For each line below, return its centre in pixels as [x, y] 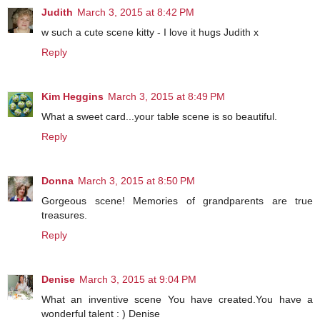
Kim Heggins [72, 96]
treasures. [64, 215]
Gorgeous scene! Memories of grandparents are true [177, 200]
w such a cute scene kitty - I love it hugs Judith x [150, 32]
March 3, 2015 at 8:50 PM [136, 180]
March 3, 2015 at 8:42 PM [136, 12]
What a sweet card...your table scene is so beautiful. [159, 116]
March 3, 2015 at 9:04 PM [138, 279]
